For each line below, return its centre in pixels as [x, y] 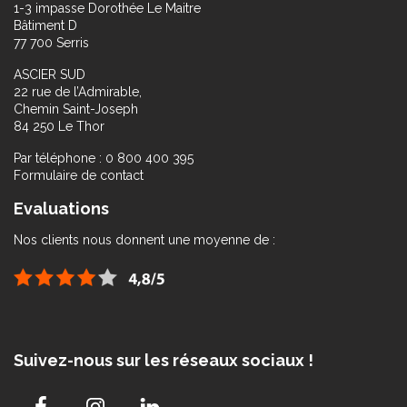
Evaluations [61, 208]
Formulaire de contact [79, 175]
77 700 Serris [51, 43]
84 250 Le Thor [59, 126]
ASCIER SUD [50, 74]
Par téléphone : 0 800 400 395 [104, 158]
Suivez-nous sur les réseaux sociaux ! [164, 360]
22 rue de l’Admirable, [78, 92]
